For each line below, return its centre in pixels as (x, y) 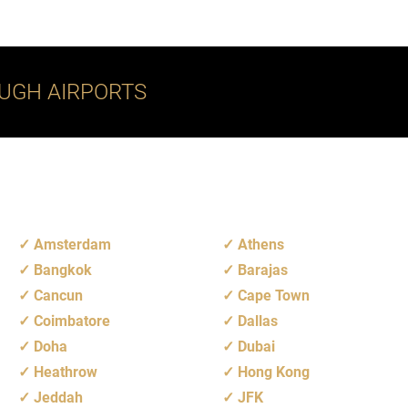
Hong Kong (274, 372)
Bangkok (63, 270)
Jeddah (58, 397)
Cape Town (274, 295)
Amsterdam (72, 244)
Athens (261, 244)
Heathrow (66, 372)
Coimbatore (72, 321)
